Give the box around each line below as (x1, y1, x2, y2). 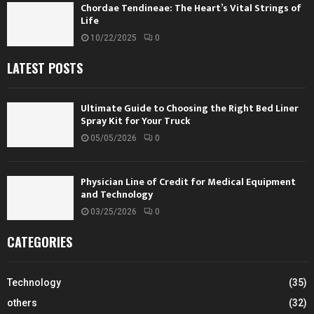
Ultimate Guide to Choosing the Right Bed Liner (81, 100, 299, 117)
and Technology (81, 186, 153, 203)
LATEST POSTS (7, 59, 83, 78)
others (7, 297, 37, 309)
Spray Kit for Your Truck (81, 113, 191, 130)
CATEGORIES (7, 233, 72, 252)
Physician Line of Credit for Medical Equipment (81, 173, 296, 190)
